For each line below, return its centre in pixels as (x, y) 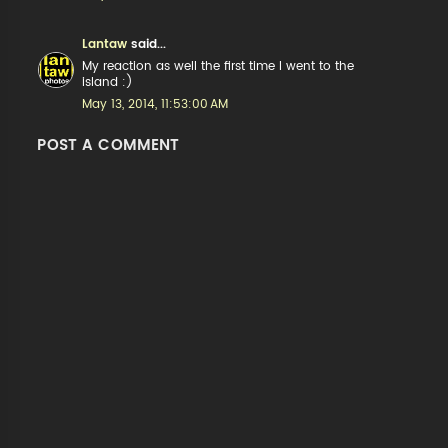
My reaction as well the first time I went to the (218, 66)
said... (147, 44)
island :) (108, 82)
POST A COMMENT (108, 144)
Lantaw (105, 44)
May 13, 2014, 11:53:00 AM (155, 104)
